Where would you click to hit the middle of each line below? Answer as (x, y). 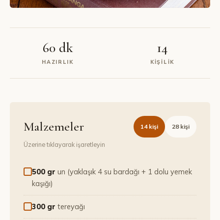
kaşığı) (42, 183)
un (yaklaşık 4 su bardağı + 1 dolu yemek (125, 172)
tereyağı (71, 206)
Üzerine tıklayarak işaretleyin (64, 144)
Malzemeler (54, 126)
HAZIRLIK (58, 62)
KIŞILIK (162, 62)
